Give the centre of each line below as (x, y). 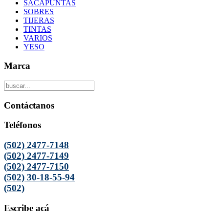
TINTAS (37, 29)
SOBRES (39, 12)
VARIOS (38, 38)
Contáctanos (29, 105)
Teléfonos (22, 125)
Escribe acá (27, 208)
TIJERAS (39, 21)
